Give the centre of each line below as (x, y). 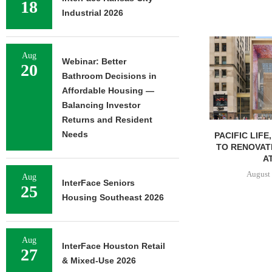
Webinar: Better (94, 61)
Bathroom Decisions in (109, 76)
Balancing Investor (101, 105)
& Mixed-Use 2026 (99, 260)
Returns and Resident (107, 120)
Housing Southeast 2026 (113, 197)
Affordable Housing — (108, 90)
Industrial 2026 (93, 13)
